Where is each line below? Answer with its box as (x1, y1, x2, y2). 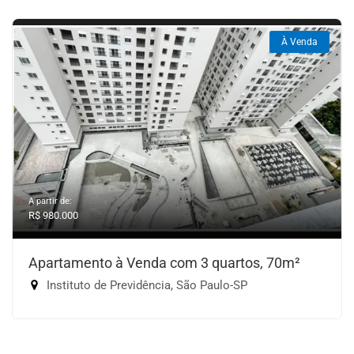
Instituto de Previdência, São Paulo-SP (43, 278, 247, 293)
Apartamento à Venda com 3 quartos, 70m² (28, 254, 300, 272)
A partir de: (28, 196, 72, 207)
